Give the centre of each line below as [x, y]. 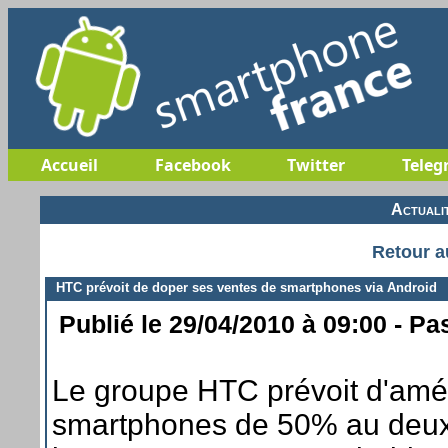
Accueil [69, 165]
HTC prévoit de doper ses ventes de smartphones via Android [242, 287]
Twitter [315, 165]
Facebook [192, 165]
